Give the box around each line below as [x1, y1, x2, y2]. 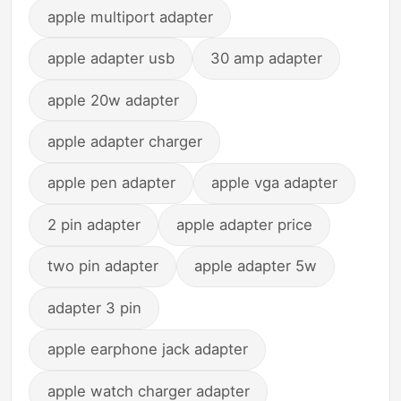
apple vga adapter [211, 174, 338, 192]
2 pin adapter [47, 215, 141, 234]
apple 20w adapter [47, 90, 179, 109]
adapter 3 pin [47, 298, 141, 317]
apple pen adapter [47, 174, 175, 192]
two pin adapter [47, 257, 158, 276]
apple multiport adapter [47, 7, 213, 26]
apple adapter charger [47, 132, 202, 151]
